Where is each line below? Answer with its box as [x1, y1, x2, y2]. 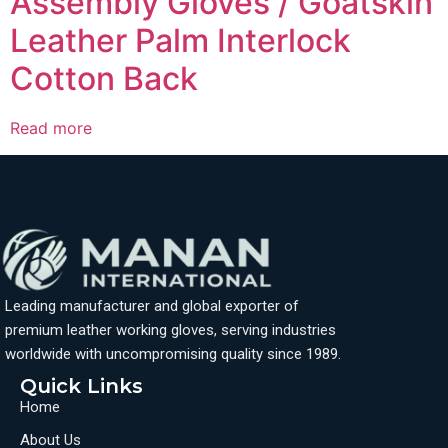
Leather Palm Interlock [10, 20, 351, 60]
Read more [10, 117, 92, 138]
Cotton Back [10, 58, 198, 98]
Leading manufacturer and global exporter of [5, 296, 299, 315]
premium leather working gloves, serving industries [5, 320, 336, 339]
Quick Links [20, 373, 143, 398]
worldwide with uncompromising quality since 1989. [5, 344, 341, 363]
